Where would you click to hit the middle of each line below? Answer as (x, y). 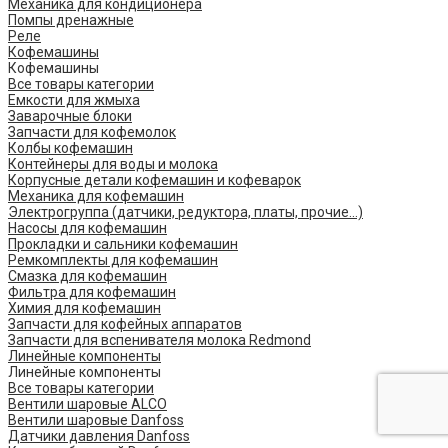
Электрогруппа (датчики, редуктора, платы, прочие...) (185, 212)
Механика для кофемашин (96, 196)
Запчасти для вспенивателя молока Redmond (159, 340)
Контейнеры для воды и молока (113, 164)
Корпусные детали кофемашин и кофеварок (154, 180)
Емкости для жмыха (74, 100)
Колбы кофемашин (70, 148)
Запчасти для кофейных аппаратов (125, 324)
